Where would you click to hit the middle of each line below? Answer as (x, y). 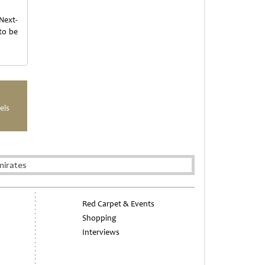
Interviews (101, 232)
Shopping (99, 218)
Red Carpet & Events (118, 203)
